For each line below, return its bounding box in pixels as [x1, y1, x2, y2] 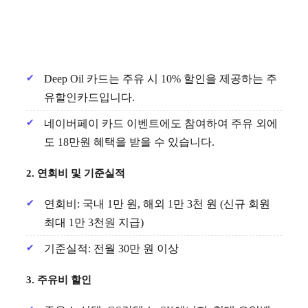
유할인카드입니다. [44, 91, 135, 103]
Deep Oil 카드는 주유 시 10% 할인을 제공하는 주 [44, 72, 277, 85]
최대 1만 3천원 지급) [44, 216, 144, 228]
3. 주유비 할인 [26, 274, 91, 285]
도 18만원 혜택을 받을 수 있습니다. [44, 135, 214, 148]
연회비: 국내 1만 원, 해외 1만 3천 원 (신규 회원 [44, 197, 270, 210]
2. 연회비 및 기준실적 [26, 167, 125, 179]
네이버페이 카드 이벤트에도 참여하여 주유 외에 [44, 117, 278, 129]
